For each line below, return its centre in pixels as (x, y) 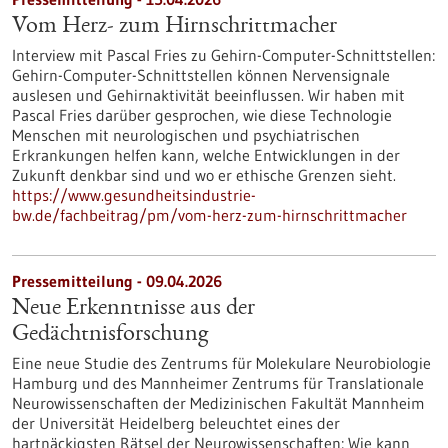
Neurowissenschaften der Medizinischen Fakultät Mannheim (218, 403)
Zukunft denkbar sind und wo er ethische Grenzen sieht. (204, 175)
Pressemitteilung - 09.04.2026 (117, 281)
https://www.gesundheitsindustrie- (134, 195)
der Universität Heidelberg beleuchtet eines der (176, 423)
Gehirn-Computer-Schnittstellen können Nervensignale (201, 75)
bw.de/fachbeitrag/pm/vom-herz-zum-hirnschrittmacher (209, 215)
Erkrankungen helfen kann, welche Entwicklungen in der (206, 155)
